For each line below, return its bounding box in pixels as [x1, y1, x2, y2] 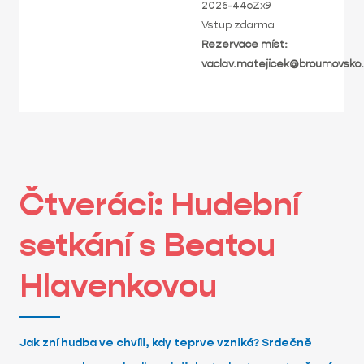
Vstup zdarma [201, 18, 275, 32]
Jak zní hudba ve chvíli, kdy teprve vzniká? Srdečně [19, 335, 312, 349]
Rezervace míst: [201, 37, 288, 51]
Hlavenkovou [19, 265, 217, 305]
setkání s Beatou [19, 224, 275, 265]
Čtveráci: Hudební [19, 184, 300, 224]
